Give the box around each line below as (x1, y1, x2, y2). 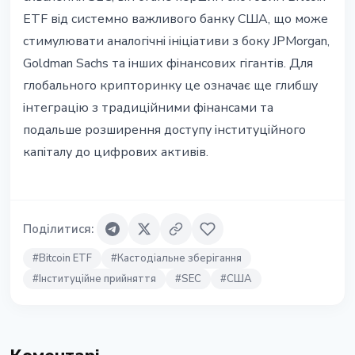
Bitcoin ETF (39, 251, 92, 266)
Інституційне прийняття (39, 272, 156, 287)
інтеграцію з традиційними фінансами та (23, 99, 273, 117)
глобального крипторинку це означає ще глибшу (23, 77, 318, 95)
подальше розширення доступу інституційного (23, 121, 306, 139)
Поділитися (23, 221, 91, 238)
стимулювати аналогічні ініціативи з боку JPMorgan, (23, 32, 330, 51)
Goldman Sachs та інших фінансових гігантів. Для (23, 55, 313, 73)
